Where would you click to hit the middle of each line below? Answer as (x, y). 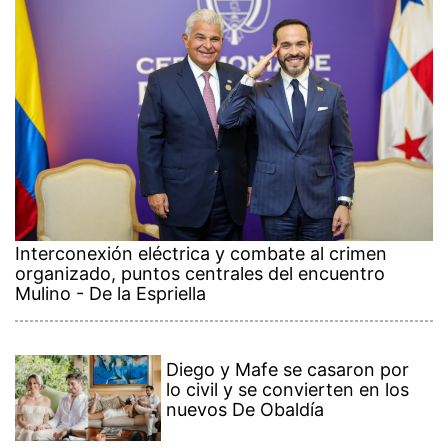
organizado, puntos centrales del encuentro (200, 274)
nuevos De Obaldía (245, 410)
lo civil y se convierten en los (288, 390)
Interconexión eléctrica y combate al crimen (201, 254)
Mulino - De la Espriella (110, 294)
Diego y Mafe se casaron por (288, 370)
